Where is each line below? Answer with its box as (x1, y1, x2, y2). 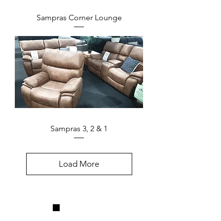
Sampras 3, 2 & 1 (50, 124, 108, 134)
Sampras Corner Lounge (36, 12, 122, 22)
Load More (59, 158, 99, 169)
